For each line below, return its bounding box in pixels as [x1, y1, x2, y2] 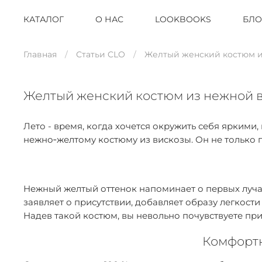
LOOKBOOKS [155, 14, 211, 25]
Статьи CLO [76, 49, 125, 60]
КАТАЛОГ [23, 14, 64, 25]
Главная [23, 49, 57, 60]
